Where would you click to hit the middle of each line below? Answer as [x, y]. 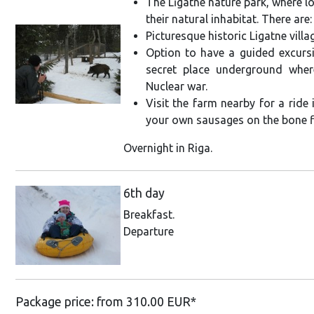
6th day [144, 193]
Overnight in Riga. [168, 148]
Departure [149, 231]
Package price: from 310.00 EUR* [106, 301]
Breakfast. [149, 214]
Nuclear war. [177, 86]
